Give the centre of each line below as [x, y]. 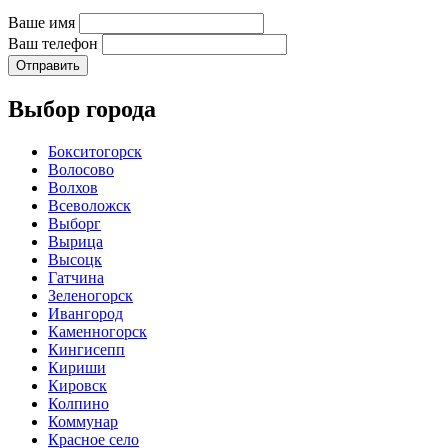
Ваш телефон [55, 43]
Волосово [81, 169]
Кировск [77, 385]
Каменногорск [97, 331]
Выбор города [82, 108]
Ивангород [85, 313]
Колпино [78, 403]
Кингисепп [86, 349]
